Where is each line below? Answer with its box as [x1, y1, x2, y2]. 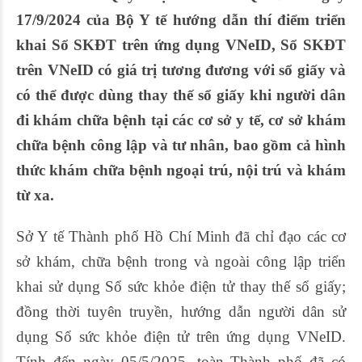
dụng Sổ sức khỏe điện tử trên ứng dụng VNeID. [16, 328, 346, 345]
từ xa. [16, 187, 54, 204]
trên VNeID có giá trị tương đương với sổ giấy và [16, 61, 346, 78]
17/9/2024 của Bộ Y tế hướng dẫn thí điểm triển [16, 11, 346, 28]
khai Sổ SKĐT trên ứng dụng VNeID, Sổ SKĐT [16, 36, 346, 53]
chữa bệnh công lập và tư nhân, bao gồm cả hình [16, 137, 346, 154]
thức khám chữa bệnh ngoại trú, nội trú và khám [16, 162, 346, 179]
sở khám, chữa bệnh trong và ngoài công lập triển [16, 253, 346, 270]
